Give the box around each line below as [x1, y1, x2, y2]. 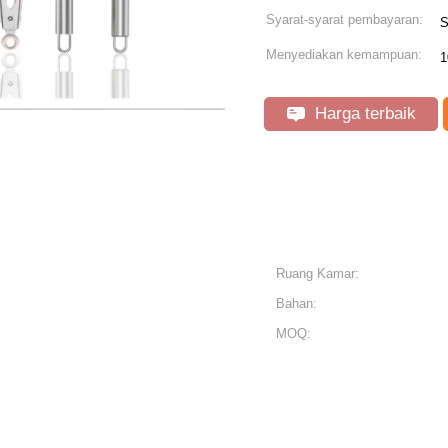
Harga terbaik [309, 104, 416, 123]
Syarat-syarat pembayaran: [266, 12, 423, 27]
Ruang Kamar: [276, 266, 359, 281]
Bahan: [276, 296, 317, 311]
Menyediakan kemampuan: [266, 47, 422, 62]
